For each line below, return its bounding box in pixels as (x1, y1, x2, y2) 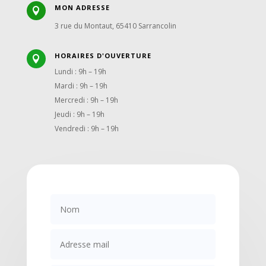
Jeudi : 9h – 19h (54, 109, 104, 119)
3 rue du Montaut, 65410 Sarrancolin (54, 20, 176, 31)
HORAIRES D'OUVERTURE (54, 50, 151, 60)
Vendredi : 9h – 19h (54, 123, 119, 134)
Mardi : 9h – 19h (54, 80, 107, 91)
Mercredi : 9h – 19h (54, 94, 118, 105)
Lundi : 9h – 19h (54, 66, 106, 77)
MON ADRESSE (54, 2, 110, 12)
